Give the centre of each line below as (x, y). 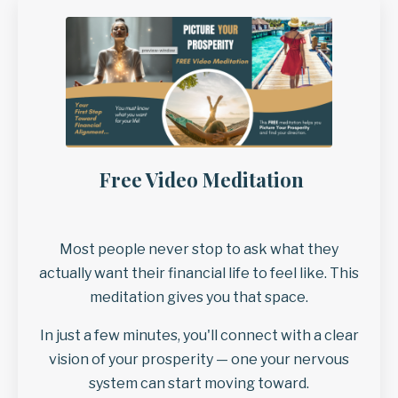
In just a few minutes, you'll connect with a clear (199, 336)
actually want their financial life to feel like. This (199, 274)
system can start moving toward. (199, 384)
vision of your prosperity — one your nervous (199, 360)
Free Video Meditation (199, 180)
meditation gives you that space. (199, 298)
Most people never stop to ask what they (199, 250)
